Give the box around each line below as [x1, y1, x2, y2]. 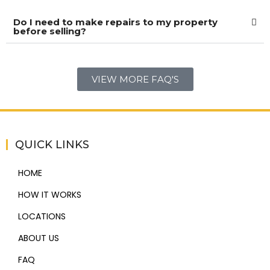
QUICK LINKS [15, 138, 89, 151]
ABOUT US [18, 232, 59, 244]
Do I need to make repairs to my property [13, 16, 218, 28]
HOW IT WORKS [18, 189, 81, 201]
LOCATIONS [18, 210, 66, 222]
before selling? [13, 25, 86, 37]
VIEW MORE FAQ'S [91, 74, 179, 85]
